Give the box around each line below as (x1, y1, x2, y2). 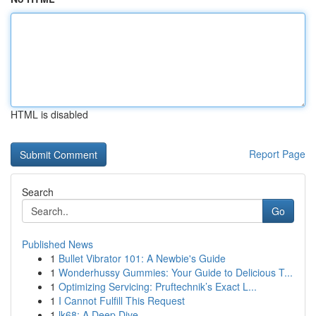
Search (22, 185, 54, 199)
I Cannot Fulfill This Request (59, 293, 185, 308)
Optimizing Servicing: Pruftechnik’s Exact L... (59, 279, 257, 293)
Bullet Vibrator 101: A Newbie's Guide (59, 251, 226, 265)
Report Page (249, 147, 305, 161)
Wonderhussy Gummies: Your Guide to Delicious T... (59, 265, 293, 279)
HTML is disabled (11, 107, 88, 121)
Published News (22, 237, 93, 251)
